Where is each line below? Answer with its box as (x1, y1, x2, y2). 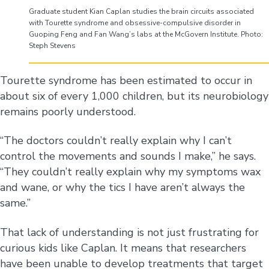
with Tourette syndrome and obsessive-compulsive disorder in (29, 17, 241, 28)
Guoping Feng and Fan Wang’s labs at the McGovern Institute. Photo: (29, 29, 263, 39)
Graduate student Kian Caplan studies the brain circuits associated (29, 6, 254, 16)
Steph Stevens (29, 40, 76, 50)
